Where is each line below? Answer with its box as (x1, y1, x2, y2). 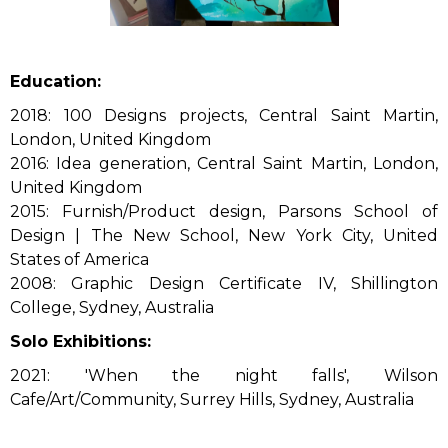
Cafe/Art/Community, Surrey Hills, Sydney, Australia (10, 389, 414, 409)
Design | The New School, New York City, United (10, 225, 438, 245)
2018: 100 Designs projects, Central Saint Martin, (10, 105, 438, 125)
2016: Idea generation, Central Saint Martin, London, (10, 153, 438, 173)
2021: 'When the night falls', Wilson (10, 365, 438, 385)
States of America (10, 249, 149, 269)
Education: (10, 71, 101, 91)
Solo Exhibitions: (10, 331, 151, 351)
